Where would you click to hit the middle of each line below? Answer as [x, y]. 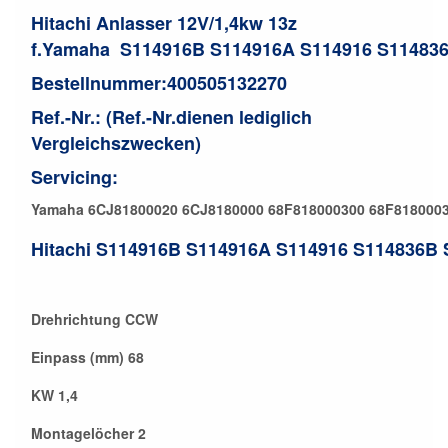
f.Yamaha [73, 48]
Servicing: [74, 176]
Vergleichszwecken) [116, 142]
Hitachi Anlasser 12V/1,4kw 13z [164, 22]
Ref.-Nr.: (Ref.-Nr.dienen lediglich [171, 116]
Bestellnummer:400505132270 [159, 82]
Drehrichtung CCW [94, 318]
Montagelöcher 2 [88, 432]
